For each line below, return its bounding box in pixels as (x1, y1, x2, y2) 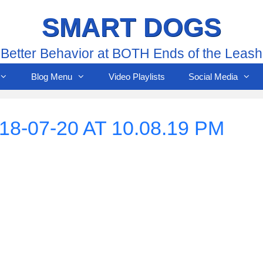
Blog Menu (31, 72, 72, 82)
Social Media (188, 72, 238, 82)
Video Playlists (109, 72, 165, 82)
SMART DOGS (42, 12, 221, 42)
